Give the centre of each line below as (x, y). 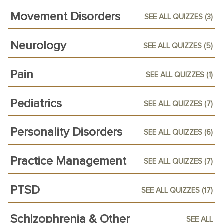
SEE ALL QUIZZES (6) (178, 132)
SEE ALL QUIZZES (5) (178, 46)
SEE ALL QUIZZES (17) (177, 190)
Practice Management (68, 161)
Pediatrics (36, 104)
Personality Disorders (66, 132)
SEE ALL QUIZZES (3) (178, 17)
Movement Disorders (65, 17)
